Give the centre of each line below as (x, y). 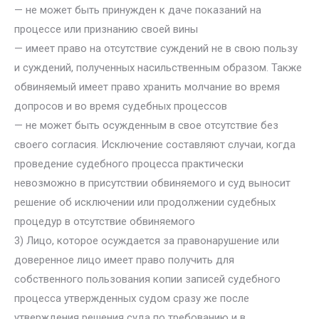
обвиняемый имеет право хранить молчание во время (147, 87)
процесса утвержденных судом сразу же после (132, 298)
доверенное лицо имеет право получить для (124, 260)
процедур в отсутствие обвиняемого (105, 221)
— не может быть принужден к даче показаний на (138, 10)
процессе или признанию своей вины (106, 29)
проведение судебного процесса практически (129, 164)
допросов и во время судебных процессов (121, 106)
